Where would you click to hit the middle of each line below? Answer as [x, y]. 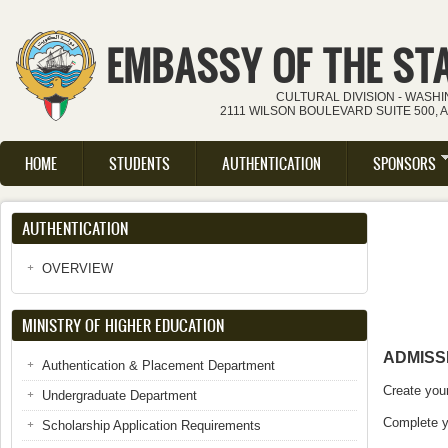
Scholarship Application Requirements [151, 425]
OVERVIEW [77, 268]
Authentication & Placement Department [158, 365]
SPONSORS [404, 163]
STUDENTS [139, 163]
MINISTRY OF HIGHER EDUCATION [123, 325]
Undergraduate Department [119, 395]
